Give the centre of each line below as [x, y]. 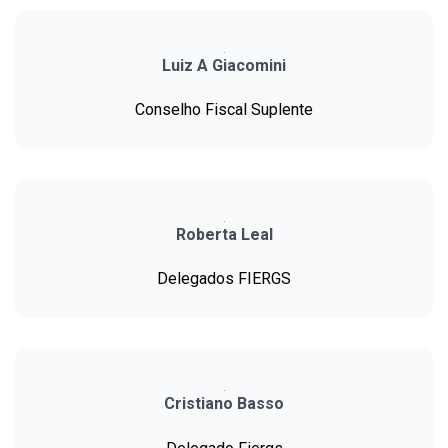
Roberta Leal [224, 235]
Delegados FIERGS [224, 279]
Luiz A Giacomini [224, 66]
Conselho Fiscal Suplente [224, 110]
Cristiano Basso [224, 404]
